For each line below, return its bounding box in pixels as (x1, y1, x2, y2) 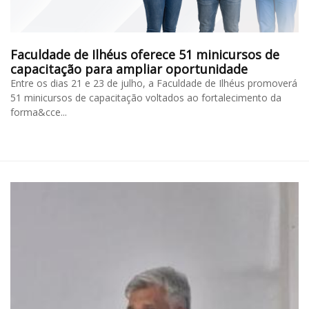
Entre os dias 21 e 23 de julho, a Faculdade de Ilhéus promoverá (10, 77, 297, 90)
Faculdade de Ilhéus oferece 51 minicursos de (10, 46, 279, 63)
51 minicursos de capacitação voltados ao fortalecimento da (10, 91, 281, 105)
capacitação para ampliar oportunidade (10, 60, 248, 77)
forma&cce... (10, 106, 67, 119)
